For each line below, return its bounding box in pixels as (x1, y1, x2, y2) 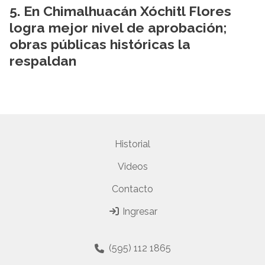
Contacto (112, 183, 153, 195)
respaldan (9, 53, 76, 69)
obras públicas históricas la (9, 36, 190, 52)
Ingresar (119, 206, 157, 217)
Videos (117, 161, 148, 172)
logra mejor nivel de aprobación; (9, 20, 227, 35)
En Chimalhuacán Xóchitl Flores (24, 3, 231, 19)
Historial (115, 138, 150, 150)
